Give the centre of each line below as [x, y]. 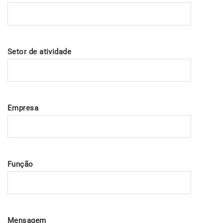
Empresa [23, 108]
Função [20, 164]
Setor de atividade [40, 52]
